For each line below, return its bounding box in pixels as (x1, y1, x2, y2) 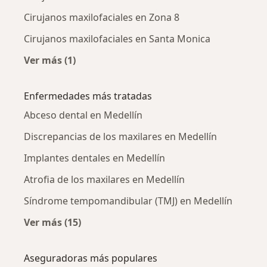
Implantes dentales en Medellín (24, 151, 165, 164)
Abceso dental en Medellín (24, 108, 142, 122)
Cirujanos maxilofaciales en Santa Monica (24, 32, 210, 45)
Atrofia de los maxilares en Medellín (24, 172, 185, 186)
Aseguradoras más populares (24, 251, 157, 265)
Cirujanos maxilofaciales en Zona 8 (24, 10, 179, 24)
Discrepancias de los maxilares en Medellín (24, 129, 217, 143)
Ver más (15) (24, 215, 81, 229)
